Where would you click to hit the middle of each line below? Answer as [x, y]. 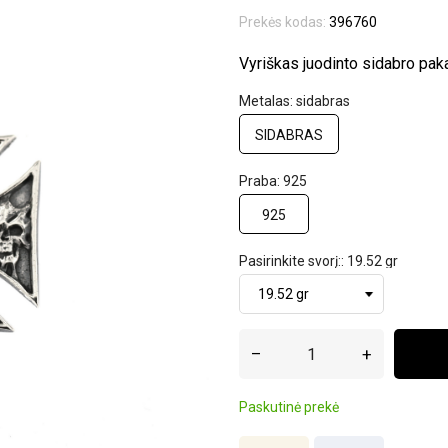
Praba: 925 [273, 181]
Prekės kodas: [282, 22]
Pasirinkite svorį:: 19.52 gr [318, 261]
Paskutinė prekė [289, 407]
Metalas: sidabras [294, 101]
